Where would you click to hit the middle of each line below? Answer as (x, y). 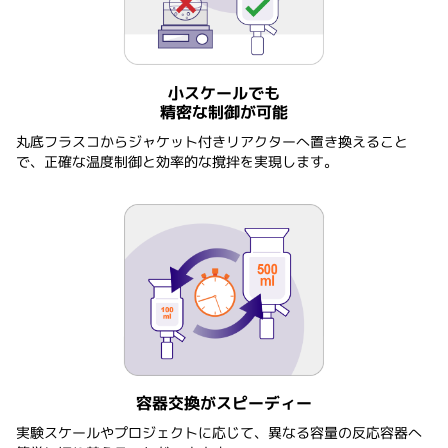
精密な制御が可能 (224, 111)
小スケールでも (224, 92)
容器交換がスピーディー (224, 402)
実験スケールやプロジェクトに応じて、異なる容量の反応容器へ (219, 432)
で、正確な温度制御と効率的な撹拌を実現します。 (176, 161)
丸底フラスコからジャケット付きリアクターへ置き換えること (212, 141)
